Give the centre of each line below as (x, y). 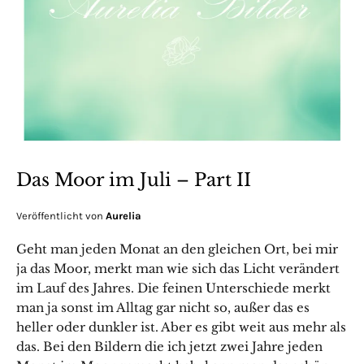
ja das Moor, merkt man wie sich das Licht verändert (178, 268)
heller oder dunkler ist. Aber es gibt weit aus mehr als (181, 327)
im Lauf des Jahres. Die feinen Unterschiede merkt (173, 288)
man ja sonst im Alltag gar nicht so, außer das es (163, 307)
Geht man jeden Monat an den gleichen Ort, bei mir (177, 249)
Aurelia (123, 215)
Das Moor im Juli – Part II (134, 180)
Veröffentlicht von (61, 215)
